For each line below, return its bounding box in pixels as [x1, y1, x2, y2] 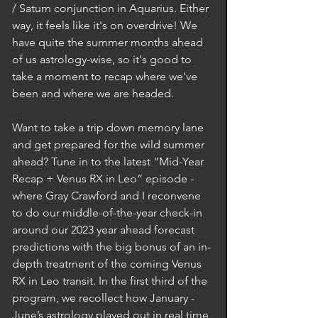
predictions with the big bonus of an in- [12, 240, 211, 253]
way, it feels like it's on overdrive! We [12, 18, 200, 32]
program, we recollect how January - [12, 291, 197, 305]
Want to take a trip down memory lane [12, 121, 207, 134]
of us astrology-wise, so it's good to [12, 53, 194, 66]
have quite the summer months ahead [12, 35, 206, 49]
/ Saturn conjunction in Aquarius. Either [12, 1, 212, 15]
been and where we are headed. [12, 87, 177, 100]
